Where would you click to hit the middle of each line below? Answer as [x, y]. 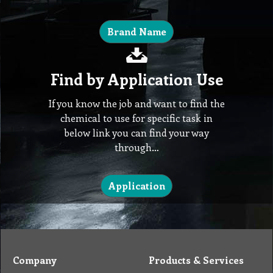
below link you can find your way [136, 132]
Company [35, 260]
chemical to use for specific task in [136, 118]
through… [136, 147]
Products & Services [196, 260]
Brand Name [136, 32]
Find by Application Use [136, 79]
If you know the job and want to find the [136, 103]
